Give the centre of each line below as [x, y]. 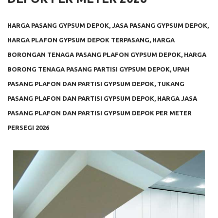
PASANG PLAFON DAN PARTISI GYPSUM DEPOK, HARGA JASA [102, 98]
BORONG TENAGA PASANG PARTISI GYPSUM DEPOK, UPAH [98, 69]
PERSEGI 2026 [28, 127]
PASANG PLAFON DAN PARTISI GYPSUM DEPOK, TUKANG [96, 84]
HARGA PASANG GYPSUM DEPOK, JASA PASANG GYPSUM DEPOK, [108, 25]
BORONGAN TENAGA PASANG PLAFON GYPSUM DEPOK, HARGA [107, 54]
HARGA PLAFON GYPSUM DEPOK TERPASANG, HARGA [91, 40]
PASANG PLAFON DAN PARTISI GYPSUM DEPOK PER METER [100, 113]
